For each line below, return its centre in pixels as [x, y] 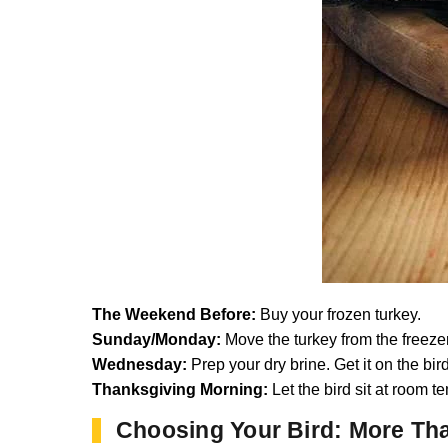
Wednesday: [139, 365]
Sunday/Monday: [156, 340]
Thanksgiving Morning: [180, 390]
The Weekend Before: [174, 315]
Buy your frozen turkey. [338, 315]
